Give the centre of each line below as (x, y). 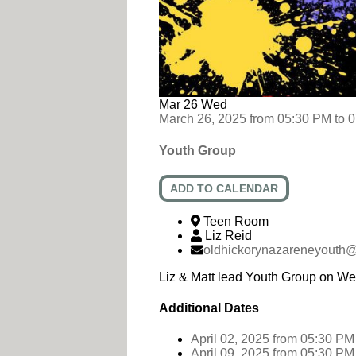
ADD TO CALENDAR (224, 188)
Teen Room (236, 221)
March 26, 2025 (203, 119)
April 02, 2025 (230, 339)
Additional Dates (209, 308)
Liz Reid (228, 235)
